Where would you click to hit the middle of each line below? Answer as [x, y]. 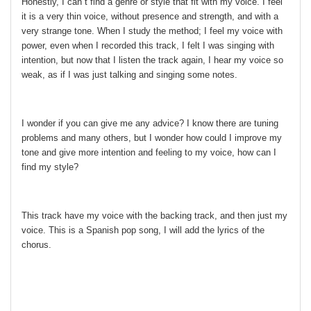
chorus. [36, 245]
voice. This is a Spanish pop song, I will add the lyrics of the [143, 230]
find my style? [50, 167]
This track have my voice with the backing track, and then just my [154, 216]
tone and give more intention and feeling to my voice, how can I [149, 153]
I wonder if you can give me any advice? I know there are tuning [150, 124]
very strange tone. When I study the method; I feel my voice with [152, 31]
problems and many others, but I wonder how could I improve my [152, 138]
